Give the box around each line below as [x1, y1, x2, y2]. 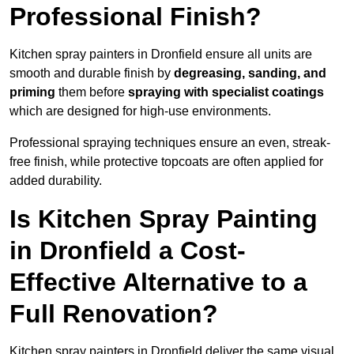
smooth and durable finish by [9, 66, 174, 81]
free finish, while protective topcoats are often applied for [9, 155, 323, 169]
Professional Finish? [9, 2, 262, 32]
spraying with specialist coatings [128, 85, 324, 100]
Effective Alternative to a [9, 268, 307, 297]
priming [9, 85, 58, 100]
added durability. [9, 174, 102, 188]
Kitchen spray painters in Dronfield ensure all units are [9, 47, 312, 62]
